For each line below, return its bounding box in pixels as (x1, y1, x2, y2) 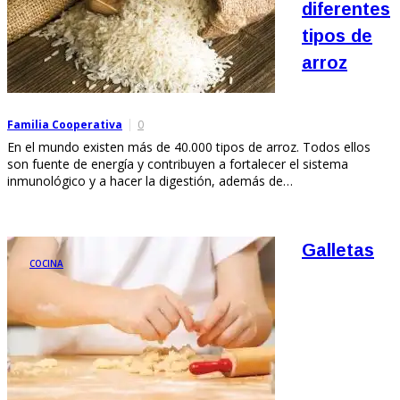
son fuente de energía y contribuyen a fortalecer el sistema (7, 154, 348, 172)
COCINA (29, 256, 63, 270)
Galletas (302, 239, 374, 260)
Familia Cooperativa (7, 116, 122, 132)
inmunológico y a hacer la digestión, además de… (7, 171, 293, 189)
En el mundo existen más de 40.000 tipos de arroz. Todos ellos (7, 137, 371, 155)
